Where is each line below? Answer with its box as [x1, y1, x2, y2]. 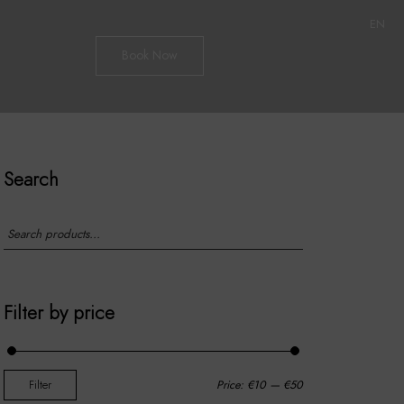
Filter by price [4, 298, 115, 326]
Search [4, 166, 60, 193]
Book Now [122, 47, 179, 65]
